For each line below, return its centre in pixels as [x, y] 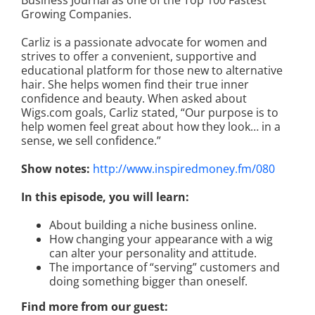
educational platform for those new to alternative [152, 71]
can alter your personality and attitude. [153, 253]
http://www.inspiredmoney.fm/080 [184, 169]
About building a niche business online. [153, 225]
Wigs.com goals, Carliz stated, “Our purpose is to [150, 113]
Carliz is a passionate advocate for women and [144, 43]
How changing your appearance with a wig [161, 239]
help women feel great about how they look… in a [151, 127]
